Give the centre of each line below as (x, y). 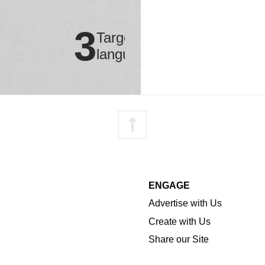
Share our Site (179, 240)
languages (128, 54)
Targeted (123, 38)
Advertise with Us (185, 203)
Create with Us (180, 221)
